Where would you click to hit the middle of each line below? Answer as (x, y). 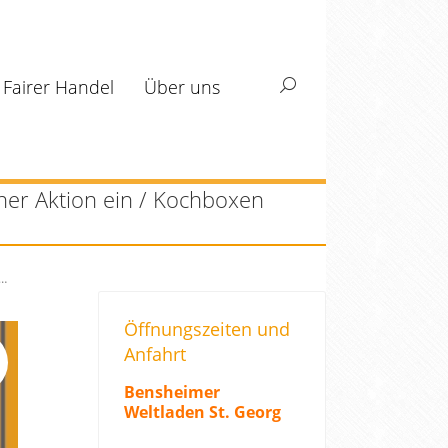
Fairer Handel (58, 87)
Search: (304, 88)
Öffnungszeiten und (207, 329)
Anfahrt (155, 354)
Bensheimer (172, 392)
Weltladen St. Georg (202, 412)
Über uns (182, 87)
